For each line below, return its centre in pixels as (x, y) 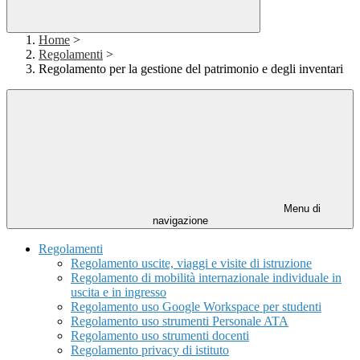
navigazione (180, 221)
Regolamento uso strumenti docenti (160, 336)
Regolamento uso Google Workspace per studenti (196, 307)
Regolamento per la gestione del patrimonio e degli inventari (191, 69)
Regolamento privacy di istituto (150, 350)
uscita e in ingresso (119, 292)
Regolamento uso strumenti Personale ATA (180, 321)
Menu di (301, 209)
